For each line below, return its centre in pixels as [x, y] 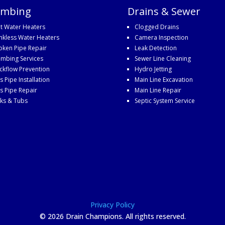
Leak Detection [155, 48]
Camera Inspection [161, 37]
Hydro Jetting [153, 69]
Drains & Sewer [164, 11]
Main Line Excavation [163, 79]
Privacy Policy [113, 204]
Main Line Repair [158, 90]
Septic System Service [164, 100]
